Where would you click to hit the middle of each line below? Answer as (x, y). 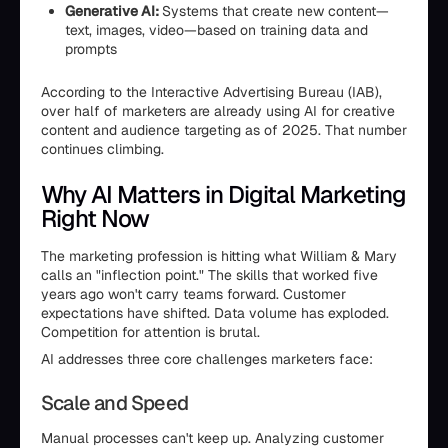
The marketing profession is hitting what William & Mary (219, 256)
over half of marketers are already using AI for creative (218, 111)
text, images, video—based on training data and (216, 30)
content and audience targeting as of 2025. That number (224, 130)
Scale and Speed (114, 403)
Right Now (95, 218)
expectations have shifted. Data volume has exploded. (215, 313)
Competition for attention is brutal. (150, 332)
